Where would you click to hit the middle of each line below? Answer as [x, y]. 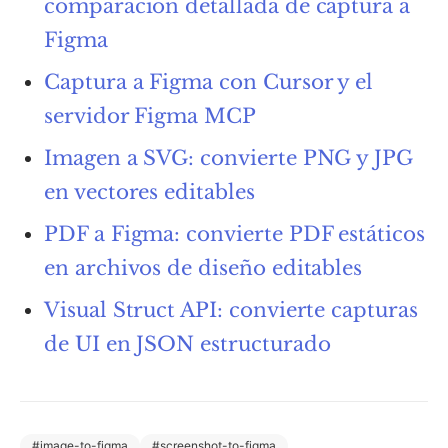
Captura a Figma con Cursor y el [209, 81]
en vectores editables [149, 191]
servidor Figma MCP [150, 115]
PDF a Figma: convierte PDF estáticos [234, 233]
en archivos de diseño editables [203, 267]
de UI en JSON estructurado [187, 343]
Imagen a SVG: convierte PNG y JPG [229, 157]
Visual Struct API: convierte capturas [231, 309]
